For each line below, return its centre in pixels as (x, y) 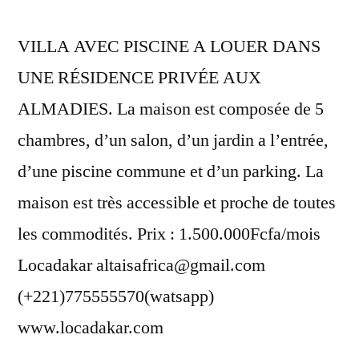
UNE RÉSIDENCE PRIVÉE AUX (139, 77)
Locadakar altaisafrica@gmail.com (141, 265)
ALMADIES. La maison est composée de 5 (171, 109)
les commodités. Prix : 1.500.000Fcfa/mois (169, 234)
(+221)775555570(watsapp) (116, 296)
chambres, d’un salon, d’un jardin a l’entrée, (173, 140)
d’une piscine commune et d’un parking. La (171, 171)
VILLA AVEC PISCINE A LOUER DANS (169, 46)
